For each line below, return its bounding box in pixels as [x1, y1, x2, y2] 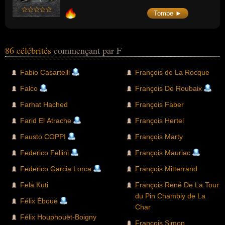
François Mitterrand [135, 165, 197, 173]
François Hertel [135, 117, 184, 125]
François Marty [135, 133, 183, 141]
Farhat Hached [20, 100, 68, 109]
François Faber [135, 100, 184, 109]
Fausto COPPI [20, 133, 66, 141]
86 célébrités [5, 44, 54, 57]
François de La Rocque [135, 68, 209, 77]
